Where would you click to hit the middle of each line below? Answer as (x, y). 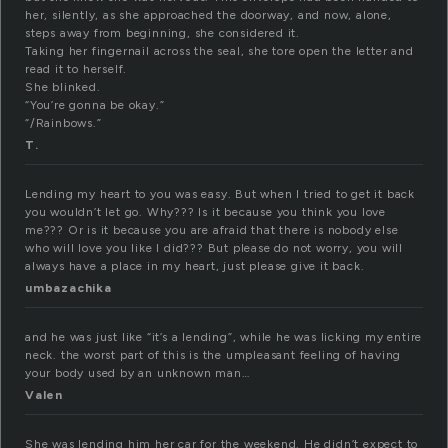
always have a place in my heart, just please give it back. (195, 266)
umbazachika (68, 288)
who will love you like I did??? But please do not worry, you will (214, 248)
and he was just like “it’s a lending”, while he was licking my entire (224, 337)
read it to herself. (76, 69)
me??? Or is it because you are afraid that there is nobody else (212, 230)
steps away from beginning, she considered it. (163, 33)
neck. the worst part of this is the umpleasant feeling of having (213, 355)
